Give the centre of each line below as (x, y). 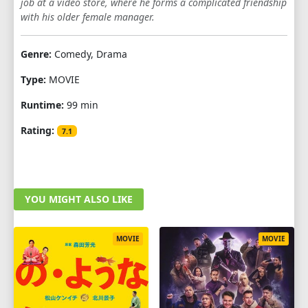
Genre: (36, 54)
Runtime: (42, 104)
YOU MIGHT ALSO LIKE (79, 199)
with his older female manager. (88, 16)
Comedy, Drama (89, 54)
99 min (81, 104)
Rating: (37, 130)
